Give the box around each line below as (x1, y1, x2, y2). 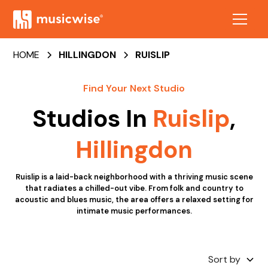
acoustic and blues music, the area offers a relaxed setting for (14, 194, 254, 205)
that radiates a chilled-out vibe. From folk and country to (25, 183, 243, 193)
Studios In (32, 103, 153, 134)
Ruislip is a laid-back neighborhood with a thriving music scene (15, 172, 253, 182)
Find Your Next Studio (83, 82, 185, 95)
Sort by (208, 253, 240, 266)
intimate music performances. (76, 206, 192, 216)
